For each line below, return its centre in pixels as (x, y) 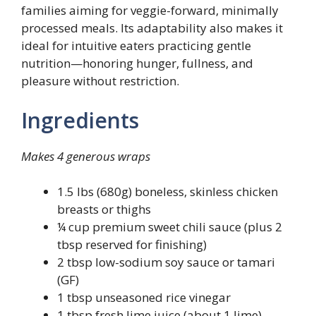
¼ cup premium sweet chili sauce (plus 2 (170, 227)
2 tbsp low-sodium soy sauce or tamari (166, 262)
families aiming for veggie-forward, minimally (150, 10)
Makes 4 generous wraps (86, 156)
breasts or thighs (104, 209)
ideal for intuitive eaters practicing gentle (136, 45)
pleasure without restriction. (100, 81)
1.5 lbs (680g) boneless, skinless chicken (168, 192)
